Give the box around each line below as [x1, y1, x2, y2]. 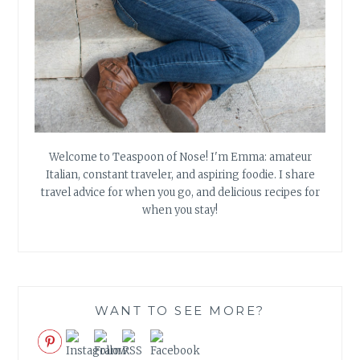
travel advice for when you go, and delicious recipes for [40, 185, 320, 199]
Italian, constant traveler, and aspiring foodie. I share [45, 167, 315, 182]
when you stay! [142, 202, 218, 217]
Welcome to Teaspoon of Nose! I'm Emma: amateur [48, 149, 312, 164]
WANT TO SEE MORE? [95, 303, 265, 319]
